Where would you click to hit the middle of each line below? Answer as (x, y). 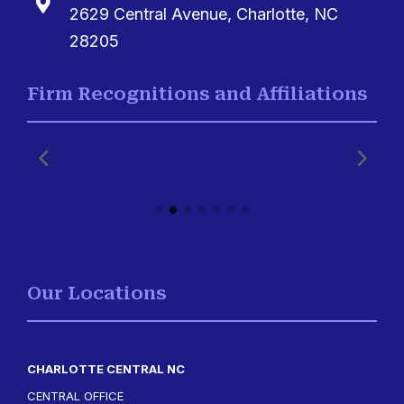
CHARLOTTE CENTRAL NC (106, 369)
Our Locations (97, 293)
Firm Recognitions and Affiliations (197, 94)
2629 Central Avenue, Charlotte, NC (204, 14)
